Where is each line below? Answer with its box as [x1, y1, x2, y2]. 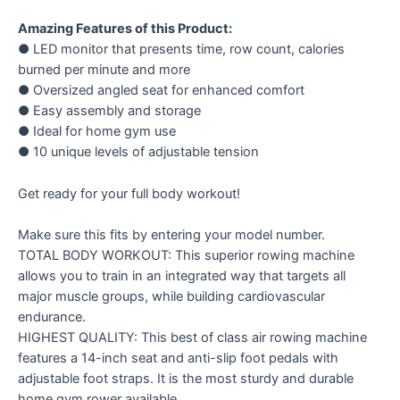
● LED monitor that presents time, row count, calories [18, 41, 345, 58]
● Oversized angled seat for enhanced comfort [18, 82, 304, 99]
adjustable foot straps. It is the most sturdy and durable [18, 370, 354, 387]
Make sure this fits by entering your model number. [18, 226, 325, 243]
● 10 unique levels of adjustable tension [18, 144, 259, 161]
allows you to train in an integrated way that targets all [18, 267, 346, 284]
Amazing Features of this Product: [18, 21, 232, 37]
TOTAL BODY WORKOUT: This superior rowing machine [18, 246, 354, 263]
